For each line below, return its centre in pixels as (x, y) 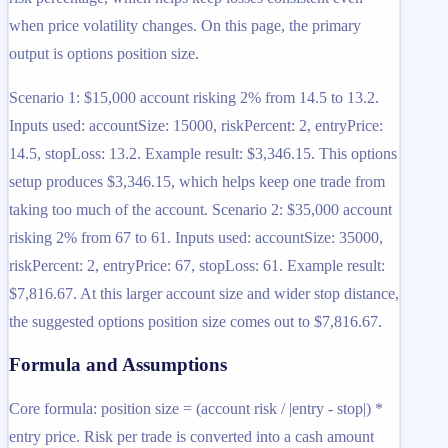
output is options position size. (104, 53)
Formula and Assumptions (118, 365)
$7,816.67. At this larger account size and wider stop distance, (204, 293)
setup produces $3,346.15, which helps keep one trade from (197, 181)
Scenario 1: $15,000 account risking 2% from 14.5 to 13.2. (194, 97)
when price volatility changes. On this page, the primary (185, 25)
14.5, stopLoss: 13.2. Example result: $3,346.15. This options (203, 153)
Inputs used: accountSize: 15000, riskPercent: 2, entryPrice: (196, 125)
